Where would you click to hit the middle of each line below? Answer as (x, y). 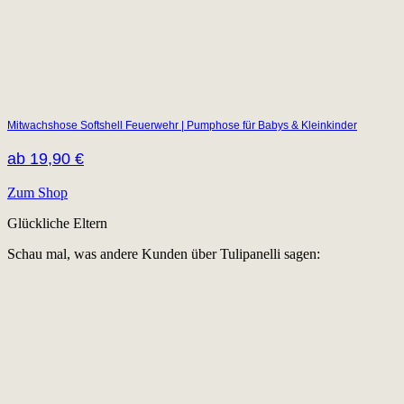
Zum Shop (37, 193)
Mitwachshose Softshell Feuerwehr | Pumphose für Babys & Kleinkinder (182, 126)
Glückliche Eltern (57, 224)
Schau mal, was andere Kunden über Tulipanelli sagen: (164, 254)
